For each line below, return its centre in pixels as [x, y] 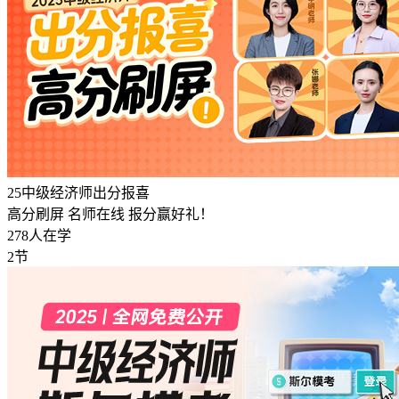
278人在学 [39, 236]
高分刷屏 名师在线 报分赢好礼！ [110, 215]
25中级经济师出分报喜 [78, 193]
